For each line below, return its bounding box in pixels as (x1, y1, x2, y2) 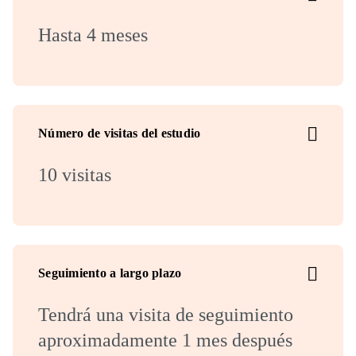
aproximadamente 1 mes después (38, 330, 292, 350)
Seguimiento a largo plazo (38, 266, 182, 280)
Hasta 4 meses (38, 25, 148, 45)
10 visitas (38, 164, 111, 185)
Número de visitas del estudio (38, 126, 201, 140)
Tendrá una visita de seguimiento (38, 304, 293, 325)
